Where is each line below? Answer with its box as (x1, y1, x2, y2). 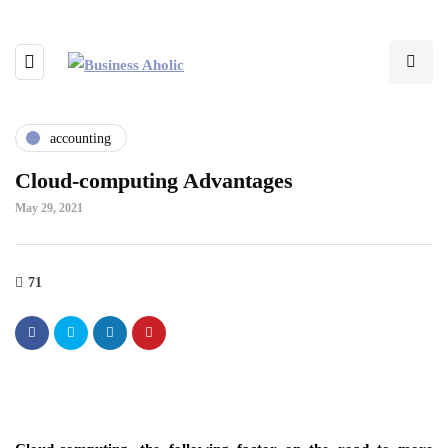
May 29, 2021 (15, 201, 83, 215)
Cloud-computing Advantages (15, 168, 293, 193)
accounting (50, 130, 111, 146)
